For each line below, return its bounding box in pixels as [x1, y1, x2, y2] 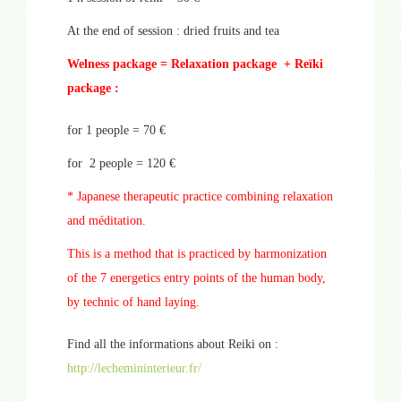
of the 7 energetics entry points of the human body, [67, 271, 326, 286]
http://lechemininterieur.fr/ [67, 362, 201, 376]
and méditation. [67, 214, 146, 228]
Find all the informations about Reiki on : [67, 337, 278, 352]
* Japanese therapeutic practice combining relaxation [67, 190, 333, 204]
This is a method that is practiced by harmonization [67, 247, 327, 261]
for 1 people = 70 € [67, 124, 166, 138]
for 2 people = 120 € [67, 157, 175, 171]
